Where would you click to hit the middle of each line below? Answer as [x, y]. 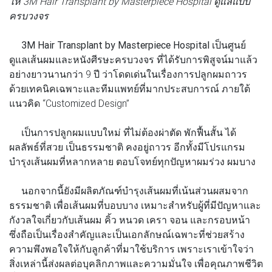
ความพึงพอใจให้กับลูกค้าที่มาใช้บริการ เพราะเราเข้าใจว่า [131, 249]
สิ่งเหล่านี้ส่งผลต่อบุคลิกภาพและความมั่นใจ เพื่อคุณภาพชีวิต [136, 263]
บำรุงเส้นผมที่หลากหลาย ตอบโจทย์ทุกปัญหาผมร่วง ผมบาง [132, 161]
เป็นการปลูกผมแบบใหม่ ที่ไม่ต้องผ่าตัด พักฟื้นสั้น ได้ [123, 132]
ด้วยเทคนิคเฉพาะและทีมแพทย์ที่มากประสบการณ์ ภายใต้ [130, 88]
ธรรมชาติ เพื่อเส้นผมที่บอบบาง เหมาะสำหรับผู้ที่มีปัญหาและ [135, 205]
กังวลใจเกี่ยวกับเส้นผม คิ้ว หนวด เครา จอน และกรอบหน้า [130, 219]
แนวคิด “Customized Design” [69, 103]
